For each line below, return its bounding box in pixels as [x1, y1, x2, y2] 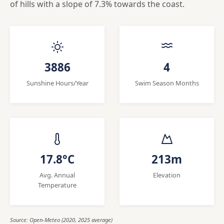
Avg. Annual [39, 170, 75, 180]
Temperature [38, 180, 76, 190]
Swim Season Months [134, 78, 199, 88]
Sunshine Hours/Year [26, 78, 88, 88]
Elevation [153, 170, 180, 180]
